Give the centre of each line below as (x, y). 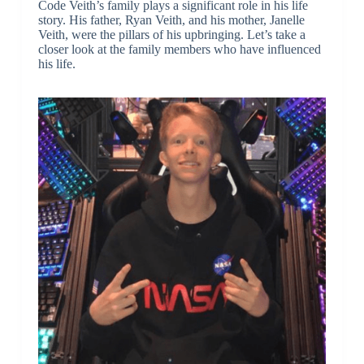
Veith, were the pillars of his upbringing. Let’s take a (171, 34)
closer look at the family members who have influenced (179, 49)
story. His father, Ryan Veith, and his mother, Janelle (171, 19)
